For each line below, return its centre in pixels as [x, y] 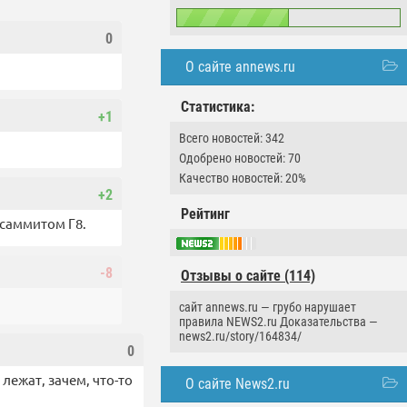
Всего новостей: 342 [232, 138]
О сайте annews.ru [240, 67]
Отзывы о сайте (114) [248, 276]
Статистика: [218, 107]
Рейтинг [205, 214]
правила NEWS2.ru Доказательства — [278, 322]
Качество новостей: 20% [243, 178]
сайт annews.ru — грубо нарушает [268, 308]
